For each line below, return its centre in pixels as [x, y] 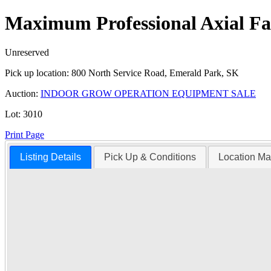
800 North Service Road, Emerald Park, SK [154, 73]
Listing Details [51, 157]
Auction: [21, 94]
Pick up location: [37, 73]
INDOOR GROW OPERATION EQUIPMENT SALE [148, 94]
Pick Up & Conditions [150, 157]
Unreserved [27, 53]
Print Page [24, 135]
